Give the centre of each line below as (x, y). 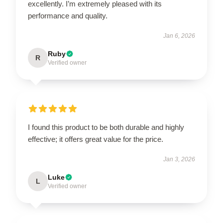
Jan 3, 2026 (179, 159)
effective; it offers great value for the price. (96, 139)
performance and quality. (68, 15)
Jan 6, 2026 (179, 36)
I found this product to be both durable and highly (106, 127)
